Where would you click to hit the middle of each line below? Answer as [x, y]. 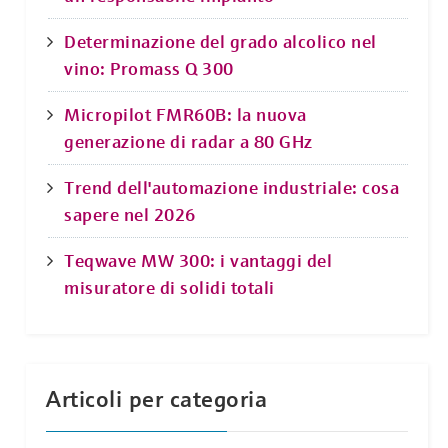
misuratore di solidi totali [169, 287]
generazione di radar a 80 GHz [188, 141]
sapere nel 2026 [130, 214]
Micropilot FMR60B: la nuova [185, 114]
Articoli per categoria [156, 398]
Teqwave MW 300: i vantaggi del [198, 260]
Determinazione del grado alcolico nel [220, 41]
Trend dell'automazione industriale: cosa [231, 187]
